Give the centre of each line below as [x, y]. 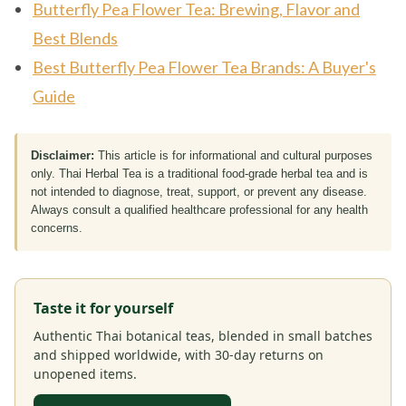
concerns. [57, 228]
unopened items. [85, 374]
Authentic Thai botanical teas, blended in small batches [203, 336]
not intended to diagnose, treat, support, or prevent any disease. [199, 192]
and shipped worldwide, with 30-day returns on [179, 355]
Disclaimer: [63, 156]
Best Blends [75, 39]
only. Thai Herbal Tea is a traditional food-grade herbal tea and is [199, 174]
